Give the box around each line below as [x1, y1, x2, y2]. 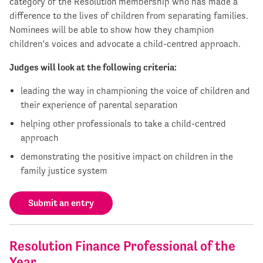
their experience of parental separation [21, 99, 178, 111]
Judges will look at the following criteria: [9, 62, 177, 73]
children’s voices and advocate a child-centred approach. [9, 38, 241, 50]
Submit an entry [28, 197, 94, 209]
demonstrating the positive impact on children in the [21, 151, 234, 163]
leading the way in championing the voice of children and [21, 85, 251, 97]
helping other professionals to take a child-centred [21, 118, 227, 130]
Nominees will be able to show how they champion [9, 24, 214, 36]
